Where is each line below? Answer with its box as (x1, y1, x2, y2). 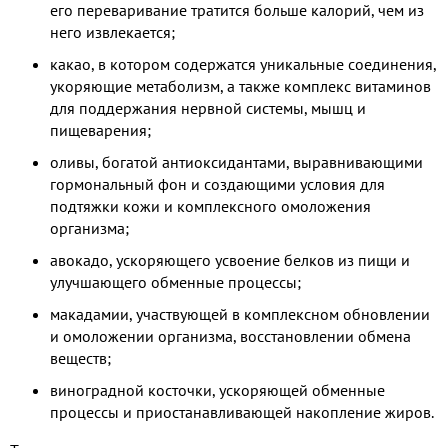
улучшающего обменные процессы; (50, 271, 301, 292)
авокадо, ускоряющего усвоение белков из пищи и (50, 249, 410, 270)
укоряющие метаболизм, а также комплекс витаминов (50, 75, 431, 96)
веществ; (50, 347, 111, 368)
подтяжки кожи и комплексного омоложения (50, 195, 371, 216)
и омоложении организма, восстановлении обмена (50, 325, 411, 346)
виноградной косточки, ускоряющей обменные (50, 379, 385, 400)
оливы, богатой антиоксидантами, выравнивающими (50, 151, 423, 172)
